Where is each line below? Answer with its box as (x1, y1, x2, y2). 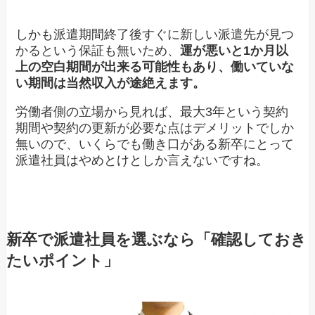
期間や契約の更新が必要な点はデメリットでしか (15, 120, 295, 135)
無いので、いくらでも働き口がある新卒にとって (15, 136, 295, 151)
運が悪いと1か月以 (180, 43, 289, 58)
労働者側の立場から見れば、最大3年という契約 (15, 104, 289, 119)
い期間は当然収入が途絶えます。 (15, 75, 206, 90)
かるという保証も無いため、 (15, 43, 181, 58)
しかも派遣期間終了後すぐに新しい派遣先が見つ (15, 27, 295, 41)
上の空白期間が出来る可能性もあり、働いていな (15, 59, 295, 74)
